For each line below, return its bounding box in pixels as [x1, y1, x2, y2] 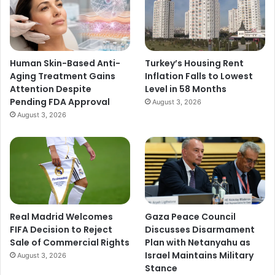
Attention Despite [10, 83, 91, 96]
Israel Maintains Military [145, 249, 254, 262]
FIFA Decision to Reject [10, 223, 112, 236]
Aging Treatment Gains [10, 70, 115, 83]
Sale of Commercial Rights [10, 236, 130, 249]
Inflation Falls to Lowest [145, 70, 254, 83]
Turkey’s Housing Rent [145, 57, 244, 70]
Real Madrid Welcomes [10, 211, 113, 223]
